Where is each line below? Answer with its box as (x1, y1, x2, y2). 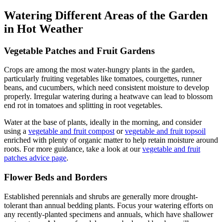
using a (4, 127, 28, 136)
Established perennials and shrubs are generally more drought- (4, 192, 198, 201)
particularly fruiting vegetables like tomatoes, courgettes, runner (4, 74, 202, 83)
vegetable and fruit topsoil (125, 127, 206, 136)
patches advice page (4, 154, 66, 163)
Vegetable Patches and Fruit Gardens (4, 45, 155, 56)
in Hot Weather (4, 22, 83, 35)
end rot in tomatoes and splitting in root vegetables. (4, 101, 163, 110)
